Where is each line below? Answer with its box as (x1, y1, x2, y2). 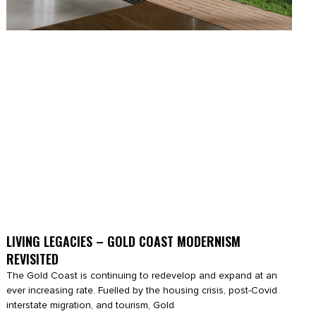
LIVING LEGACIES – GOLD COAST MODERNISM (6, 232, 241, 251)
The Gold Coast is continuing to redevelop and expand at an (6, 269, 277, 282)
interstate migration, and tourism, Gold (6, 299, 174, 312)
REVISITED (6, 250, 59, 269)
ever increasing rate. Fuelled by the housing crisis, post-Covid (6, 284, 277, 297)
